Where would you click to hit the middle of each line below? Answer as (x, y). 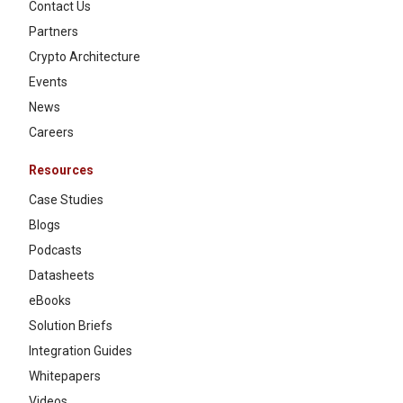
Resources (61, 170)
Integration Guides (81, 351)
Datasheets (62, 276)
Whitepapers (65, 376)
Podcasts (55, 251)
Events (48, 82)
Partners (54, 32)
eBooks (50, 301)
